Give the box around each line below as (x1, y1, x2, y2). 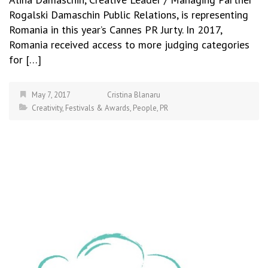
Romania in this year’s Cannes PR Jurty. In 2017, (9, 22, 222, 36)
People (133, 102, 157, 113)
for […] (9, 52, 41, 66)
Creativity (32, 102, 62, 113)
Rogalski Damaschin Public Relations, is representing (9, 7, 248, 22)
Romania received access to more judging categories (9, 37, 249, 51)
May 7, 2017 (32, 89, 71, 100)
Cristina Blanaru (107, 89, 160, 100)
